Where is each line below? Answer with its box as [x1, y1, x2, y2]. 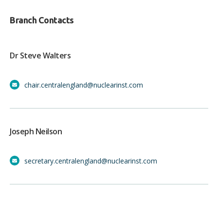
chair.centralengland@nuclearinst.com [24, 80, 143, 90]
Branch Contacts [10, 15, 74, 25]
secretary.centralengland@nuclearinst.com [24, 156, 157, 165]
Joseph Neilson [10, 126, 62, 137]
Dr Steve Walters [10, 50, 71, 61]
